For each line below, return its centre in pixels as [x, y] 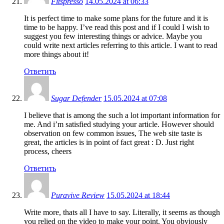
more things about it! [56, 54]
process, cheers [48, 151]
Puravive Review [78, 195]
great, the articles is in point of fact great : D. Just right [109, 142]
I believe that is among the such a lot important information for [122, 115]
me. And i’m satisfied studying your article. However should [119, 124]
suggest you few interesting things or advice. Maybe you [113, 36]
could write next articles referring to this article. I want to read [121, 45]
